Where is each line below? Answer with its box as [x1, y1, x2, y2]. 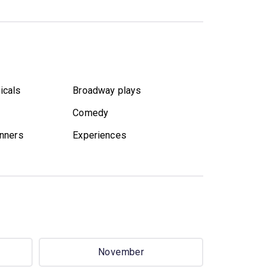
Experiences [73, 129, 126, 141]
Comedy [73, 106, 109, 119]
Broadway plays [73, 84, 142, 96]
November [97, 246, 145, 258]
